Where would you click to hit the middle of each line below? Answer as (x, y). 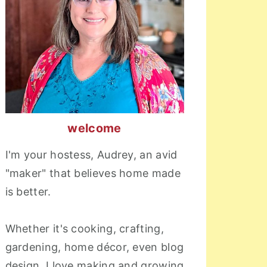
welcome (94, 128)
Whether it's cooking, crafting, (84, 229)
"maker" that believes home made (93, 173)
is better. (28, 192)
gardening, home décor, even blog (94, 247)
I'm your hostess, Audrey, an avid (91, 155)
